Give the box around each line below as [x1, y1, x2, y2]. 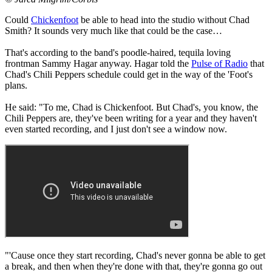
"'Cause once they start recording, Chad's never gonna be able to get [5, 250, 265, 260]
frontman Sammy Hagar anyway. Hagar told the [5, 58, 191, 69]
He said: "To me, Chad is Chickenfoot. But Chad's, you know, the [5, 101, 258, 112]
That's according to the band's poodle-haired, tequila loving [5, 47, 231, 58]
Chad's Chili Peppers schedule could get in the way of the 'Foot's [5, 69, 253, 80]
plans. [5, 80, 27, 90]
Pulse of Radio [191, 58, 248, 69]
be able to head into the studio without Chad [78, 14, 250, 25]
